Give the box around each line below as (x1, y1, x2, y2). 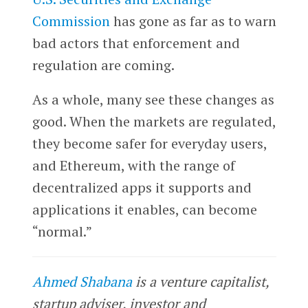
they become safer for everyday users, (32, 133, 267, 153)
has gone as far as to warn (109, 11, 276, 30)
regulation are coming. (32, 55, 175, 74)
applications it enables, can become (32, 199, 257, 219)
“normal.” (32, 221, 92, 241)
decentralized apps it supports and (32, 177, 252, 197)
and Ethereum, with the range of (32, 155, 235, 175)
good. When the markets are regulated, (32, 111, 276, 131)
